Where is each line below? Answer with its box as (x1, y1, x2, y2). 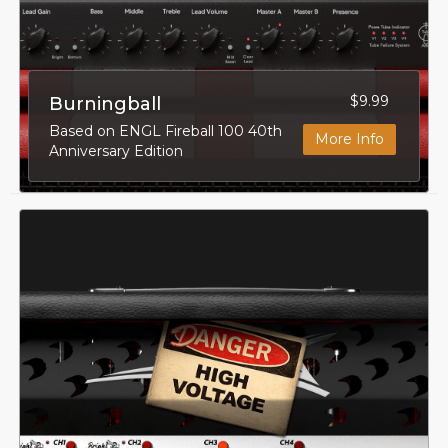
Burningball (48, 92, 161, 115)
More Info (315, 129, 385, 148)
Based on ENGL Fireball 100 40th (48, 121, 282, 140)
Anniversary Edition (48, 141, 183, 160)
